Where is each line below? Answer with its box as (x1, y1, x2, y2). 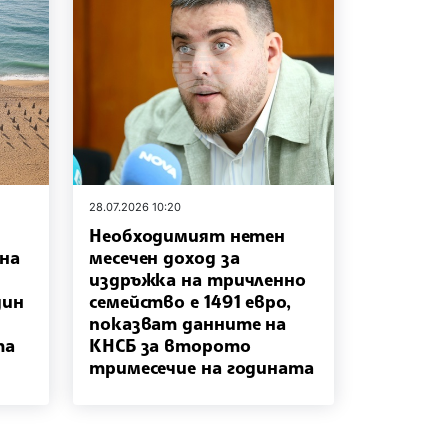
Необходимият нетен (89, 223, 286, 246)
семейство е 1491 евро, (89, 289, 291, 312)
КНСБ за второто (89, 333, 251, 356)
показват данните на (89, 311, 287, 334)
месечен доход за (89, 245, 240, 268)
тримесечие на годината (89, 355, 314, 378)
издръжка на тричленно (89, 267, 306, 290)
